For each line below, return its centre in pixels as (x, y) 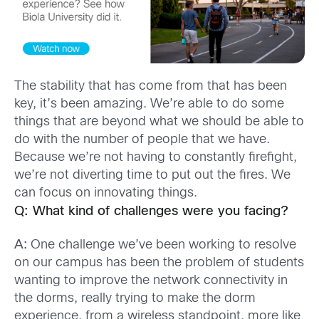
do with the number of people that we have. (142, 140)
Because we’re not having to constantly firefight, (156, 158)
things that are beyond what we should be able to (159, 122)
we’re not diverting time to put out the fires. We (152, 176)
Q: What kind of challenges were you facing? (151, 212)
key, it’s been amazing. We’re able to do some (149, 105)
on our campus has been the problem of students (159, 263)
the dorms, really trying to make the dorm (135, 298)
